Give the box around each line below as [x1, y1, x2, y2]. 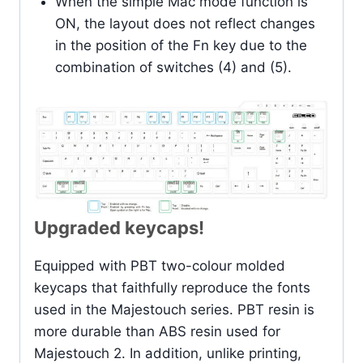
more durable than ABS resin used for [34, 322, 280, 340]
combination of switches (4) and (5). [54, 58, 292, 75]
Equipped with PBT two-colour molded [34, 257, 285, 274]
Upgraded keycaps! [34, 216, 204, 238]
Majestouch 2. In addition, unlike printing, [34, 344, 301, 361]
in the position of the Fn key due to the [54, 36, 307, 53]
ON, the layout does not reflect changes [54, 15, 315, 32]
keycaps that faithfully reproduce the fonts [34, 279, 310, 296]
